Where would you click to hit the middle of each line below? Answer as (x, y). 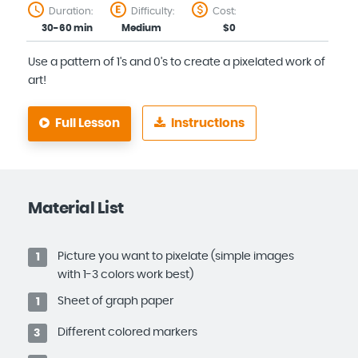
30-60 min (67, 28)
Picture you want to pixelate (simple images (176, 257)
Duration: (71, 11)
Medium (141, 28)
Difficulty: (153, 11)
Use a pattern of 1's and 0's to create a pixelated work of (177, 62)
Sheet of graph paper (115, 301)
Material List (76, 209)
